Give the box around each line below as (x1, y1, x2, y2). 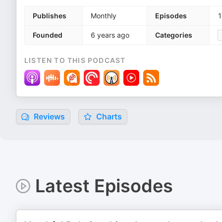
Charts (94, 111, 122, 121)
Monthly (91, 11, 116, 20)
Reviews (32, 111, 65, 121)
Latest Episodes (35, 175, 173, 197)
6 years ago (91, 31, 129, 39)
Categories (155, 31, 192, 39)
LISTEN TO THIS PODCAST (24, 56, 126, 64)
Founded (33, 31, 62, 39)
